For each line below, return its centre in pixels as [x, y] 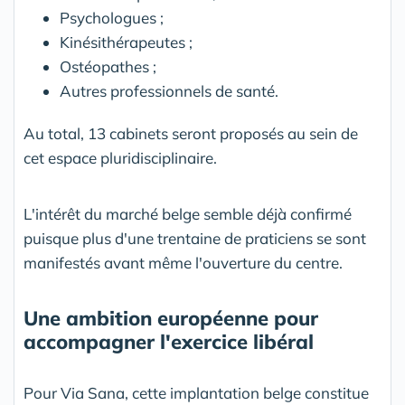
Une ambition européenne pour [171, 318]
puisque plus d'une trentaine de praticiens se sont [195, 238]
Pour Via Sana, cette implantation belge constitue [196, 393]
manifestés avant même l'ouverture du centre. [183, 263]
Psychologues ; [112, 18]
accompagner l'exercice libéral [169, 342]
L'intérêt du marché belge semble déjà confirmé [188, 214]
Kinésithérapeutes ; [126, 42]
